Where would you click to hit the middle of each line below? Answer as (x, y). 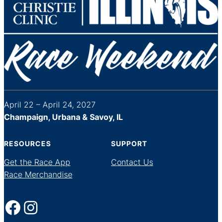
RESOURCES (28, 143)
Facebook (8, 207)
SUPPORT (129, 143)
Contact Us (132, 162)
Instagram (29, 207)
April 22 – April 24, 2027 (50, 104)
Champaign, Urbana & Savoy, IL (63, 117)
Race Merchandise (38, 174)
